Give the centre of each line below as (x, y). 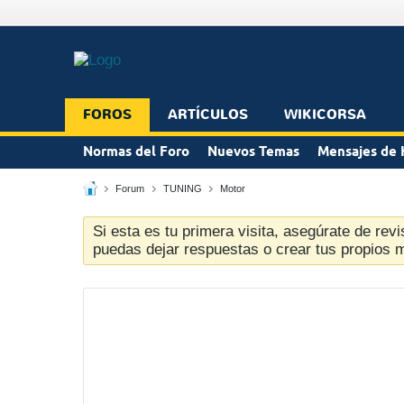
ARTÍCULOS (208, 115)
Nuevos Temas (253, 152)
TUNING (182, 188)
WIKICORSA (325, 115)
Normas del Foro (136, 152)
